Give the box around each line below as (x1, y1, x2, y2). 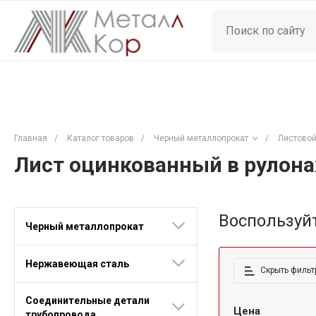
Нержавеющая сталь (25, 257, 129, 269)
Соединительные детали (25, 294, 150, 306)
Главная (14, 133, 47, 143)
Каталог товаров (67, 133, 134, 143)
